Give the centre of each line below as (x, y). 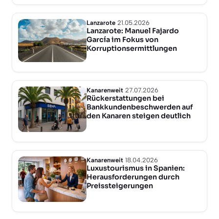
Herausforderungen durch (133, 177)
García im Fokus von (122, 40)
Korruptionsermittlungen (132, 49)
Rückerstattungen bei (125, 98)
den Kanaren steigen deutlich (139, 116)
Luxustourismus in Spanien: (136, 168)
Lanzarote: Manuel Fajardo (133, 31)
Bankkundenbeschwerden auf (140, 107)
